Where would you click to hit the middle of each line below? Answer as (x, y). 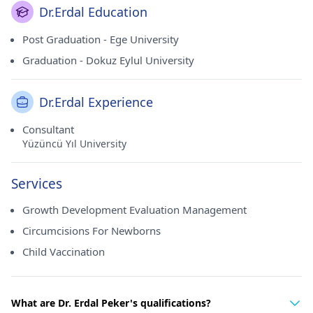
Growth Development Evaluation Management (134, 210)
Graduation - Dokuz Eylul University (108, 60)
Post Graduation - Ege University (101, 39)
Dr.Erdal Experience (96, 102)
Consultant (48, 129)
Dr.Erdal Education (93, 12)
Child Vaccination (64, 252)
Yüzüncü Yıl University (74, 144)
